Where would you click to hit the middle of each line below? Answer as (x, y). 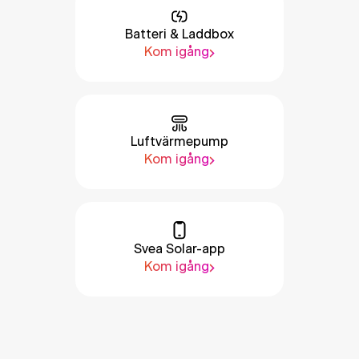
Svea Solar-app (179, 249)
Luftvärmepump (179, 142)
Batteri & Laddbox (179, 34)
